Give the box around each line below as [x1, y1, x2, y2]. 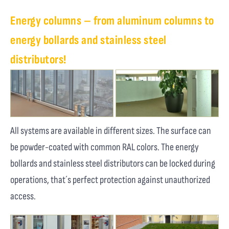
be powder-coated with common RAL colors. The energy [10, 141, 199, 153]
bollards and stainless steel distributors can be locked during [10, 157, 215, 170]
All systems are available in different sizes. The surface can [10, 124, 211, 137]
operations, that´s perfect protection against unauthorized [10, 173, 210, 186]
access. [10, 190, 36, 202]
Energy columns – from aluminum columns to [10, 13, 214, 28]
